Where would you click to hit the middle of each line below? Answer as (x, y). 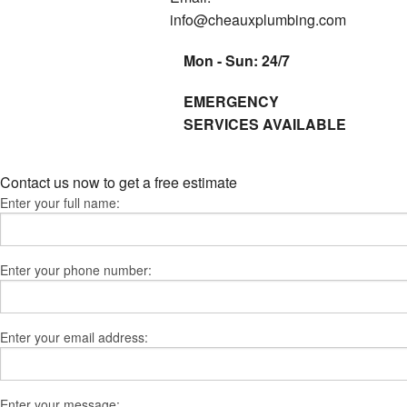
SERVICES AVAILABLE (265, 124)
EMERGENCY (231, 101)
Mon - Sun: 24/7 (237, 60)
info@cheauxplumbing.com (258, 19)
